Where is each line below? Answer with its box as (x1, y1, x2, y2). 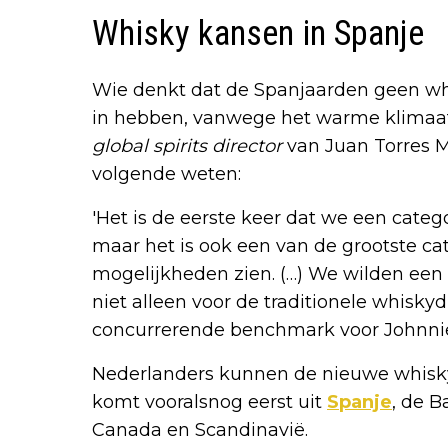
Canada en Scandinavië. (92, 419, 308, 442)
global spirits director (92, 135, 282, 158)
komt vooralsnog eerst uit (92, 391, 327, 414)
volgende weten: (92, 163, 241, 186)
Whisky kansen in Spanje (92, 13, 424, 55)
